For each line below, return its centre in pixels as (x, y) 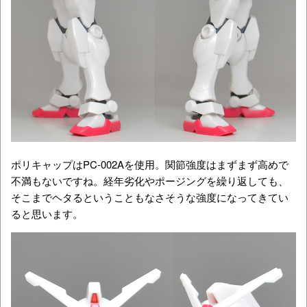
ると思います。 (47, 213)
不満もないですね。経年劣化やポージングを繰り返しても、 (150, 180)
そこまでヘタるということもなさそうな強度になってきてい (150, 197)
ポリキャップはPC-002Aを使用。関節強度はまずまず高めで (150, 164)
